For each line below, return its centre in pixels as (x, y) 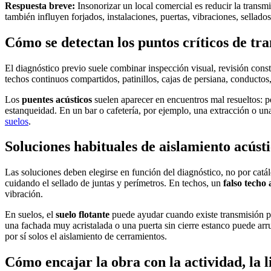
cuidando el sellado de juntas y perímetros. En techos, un (114, 183)
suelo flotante (83, 215)
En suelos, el (30, 215)
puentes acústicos (57, 99)
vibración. (24, 194)
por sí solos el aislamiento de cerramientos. (86, 237)
